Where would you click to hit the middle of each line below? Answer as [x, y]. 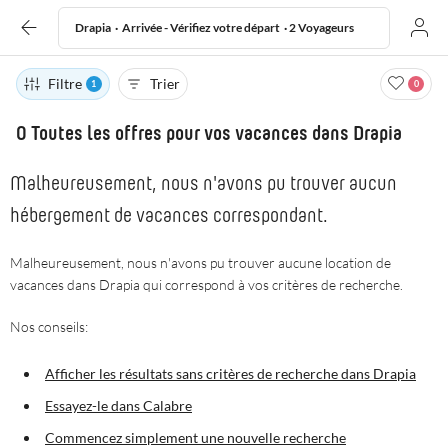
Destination [90, 197]
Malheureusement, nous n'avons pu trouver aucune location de [200, 262]
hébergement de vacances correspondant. [169, 216]
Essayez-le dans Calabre [118, 405]
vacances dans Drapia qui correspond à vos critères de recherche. [206, 284]
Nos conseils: [49, 326]
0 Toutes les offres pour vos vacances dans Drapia [209, 134]
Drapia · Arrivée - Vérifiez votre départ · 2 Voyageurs [215, 27]
